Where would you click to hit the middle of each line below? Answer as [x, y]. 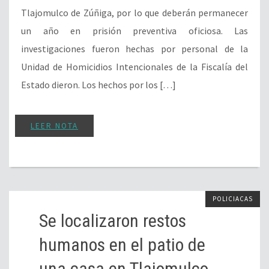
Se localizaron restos [113, 220]
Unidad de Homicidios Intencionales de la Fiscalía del [134, 66]
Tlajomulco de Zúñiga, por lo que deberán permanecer [134, 12]
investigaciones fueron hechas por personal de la [134, 48]
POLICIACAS [233, 198]
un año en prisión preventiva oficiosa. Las [134, 30]
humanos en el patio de [122, 244]
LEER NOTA [54, 125]
